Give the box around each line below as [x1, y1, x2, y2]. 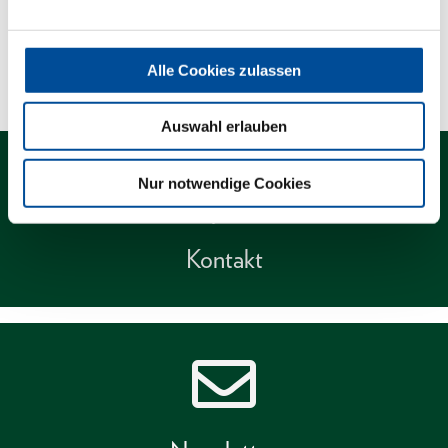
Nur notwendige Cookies [137, 174, 311, 192]
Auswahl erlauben [161, 117, 287, 135]
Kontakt [185, 243, 263, 275]
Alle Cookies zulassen [147, 61, 301, 79]
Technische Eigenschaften [48, 41, 237, 65]
